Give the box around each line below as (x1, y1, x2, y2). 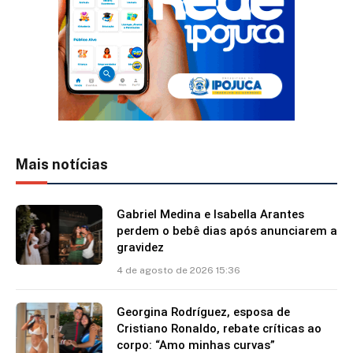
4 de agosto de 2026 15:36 (117, 265, 240, 277)
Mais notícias (16, 156, 108, 173)
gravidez (117, 240, 164, 255)
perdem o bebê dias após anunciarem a (117, 224, 337, 239)
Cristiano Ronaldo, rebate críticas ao (117, 321, 321, 336)
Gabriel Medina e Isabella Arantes (117, 207, 304, 222)
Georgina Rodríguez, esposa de (117, 305, 290, 320)
